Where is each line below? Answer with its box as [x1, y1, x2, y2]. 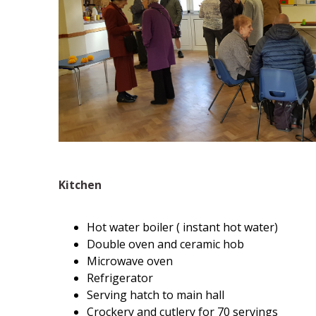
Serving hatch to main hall [86, 286, 224, 303]
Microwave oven [86, 253, 173, 269]
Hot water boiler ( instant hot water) [86, 219, 278, 235]
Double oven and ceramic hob [86, 236, 244, 252]
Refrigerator [86, 269, 153, 286]
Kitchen [58, 177, 102, 193]
